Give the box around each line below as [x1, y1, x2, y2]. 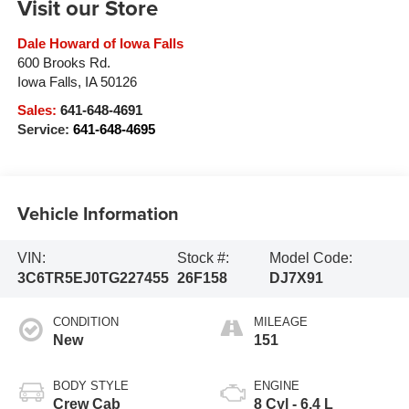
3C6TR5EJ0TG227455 [16, 270, 169, 287]
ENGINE [254, 379, 299, 393]
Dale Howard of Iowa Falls [16, 37, 184, 52]
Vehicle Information [16, 199, 179, 226]
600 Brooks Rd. [16, 56, 110, 71]
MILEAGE [254, 315, 308, 330]
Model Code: [269, 250, 353, 267]
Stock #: [176, 250, 229, 267]
